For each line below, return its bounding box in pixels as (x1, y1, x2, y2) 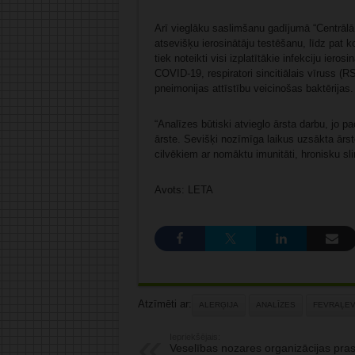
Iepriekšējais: (169, 332, 220, 342)
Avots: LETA (154, 184, 213, 197)
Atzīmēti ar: (137, 298, 192, 311)
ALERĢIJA (198, 300, 239, 310)
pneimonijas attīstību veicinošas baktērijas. (154, 82, 353, 95)
